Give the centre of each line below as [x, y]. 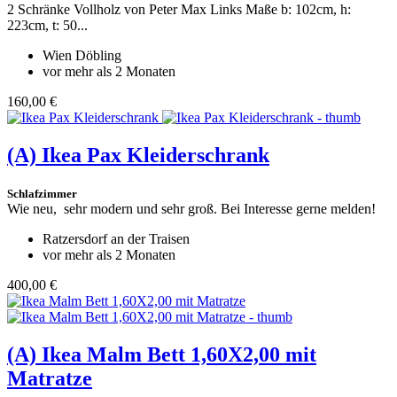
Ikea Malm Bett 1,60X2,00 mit [179, 354]
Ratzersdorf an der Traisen [116, 238]
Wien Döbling [82, 56]
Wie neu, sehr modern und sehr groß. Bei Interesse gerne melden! [191, 208]
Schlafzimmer [42, 193]
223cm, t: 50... [47, 26]
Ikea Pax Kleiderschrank [156, 156]
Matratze [50, 378]
